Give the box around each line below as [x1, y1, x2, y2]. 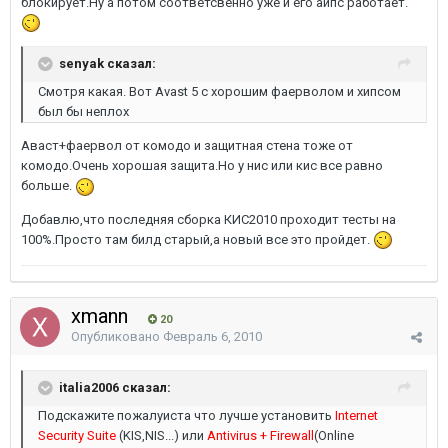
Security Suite [38, 428, 119, 443]
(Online [314, 428, 354, 443]
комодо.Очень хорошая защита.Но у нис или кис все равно [21, 158, 383, 174]
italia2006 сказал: [59, 379, 171, 395]
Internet [335, 408, 378, 423]
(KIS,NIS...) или [119, 428, 207, 443]
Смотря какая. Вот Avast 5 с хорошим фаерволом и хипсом [38, 84, 401, 100]
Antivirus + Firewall [207, 428, 314, 443]
